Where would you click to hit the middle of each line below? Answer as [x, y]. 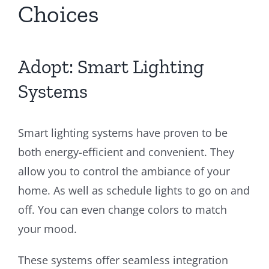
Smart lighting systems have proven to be [123, 132]
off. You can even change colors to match [122, 209]
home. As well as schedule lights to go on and [134, 190]
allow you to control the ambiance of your [124, 171]
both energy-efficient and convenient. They [126, 152]
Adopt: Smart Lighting [111, 66]
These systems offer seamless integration [123, 260]
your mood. [47, 228]
